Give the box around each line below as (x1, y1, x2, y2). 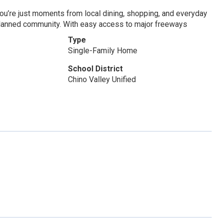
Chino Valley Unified (67, 75, 136, 84)
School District (67, 64, 123, 73)
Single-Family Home (67, 46, 137, 55)
